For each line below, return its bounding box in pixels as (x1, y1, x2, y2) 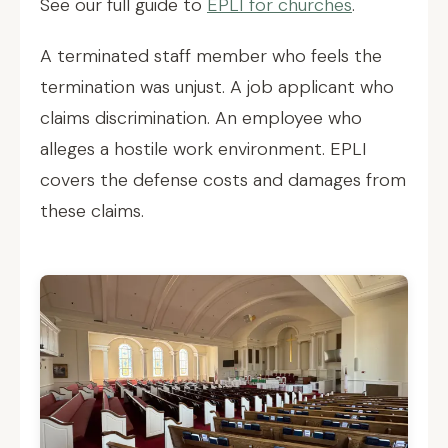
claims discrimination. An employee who (40, 106, 362, 130)
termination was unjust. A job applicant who (40, 75, 394, 99)
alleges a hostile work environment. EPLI (40, 137, 367, 161)
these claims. (40, 199, 144, 223)
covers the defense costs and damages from (40, 168, 406, 192)
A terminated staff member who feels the (40, 44, 382, 68)
